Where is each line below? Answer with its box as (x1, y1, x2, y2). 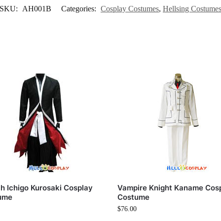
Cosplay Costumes (101, 4, 159, 13)
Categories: (61, 4, 98, 13)
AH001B (22, 4, 51, 13)
